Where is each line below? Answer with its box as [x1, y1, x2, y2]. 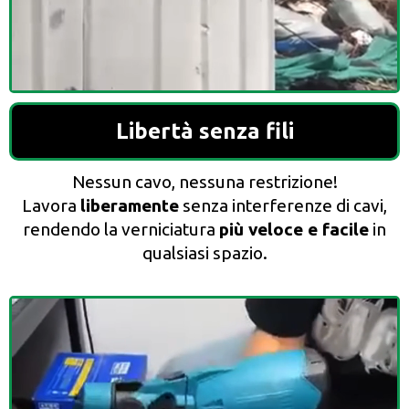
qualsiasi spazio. [142, 242, 267, 263]
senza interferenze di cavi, [179, 194, 387, 215]
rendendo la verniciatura [23, 218, 219, 239]
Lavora [22, 194, 80, 215]
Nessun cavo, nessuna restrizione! [71, 171, 338, 192]
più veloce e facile [219, 218, 369, 239]
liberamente [80, 194, 179, 215]
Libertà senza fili [115, 118, 294, 143]
